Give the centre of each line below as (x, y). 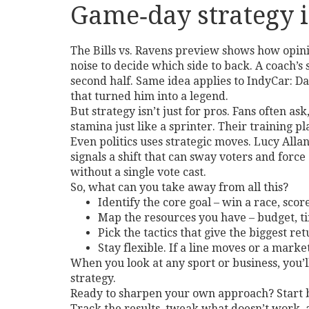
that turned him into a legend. (149, 96)
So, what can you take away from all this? (179, 187)
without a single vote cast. (138, 172)
